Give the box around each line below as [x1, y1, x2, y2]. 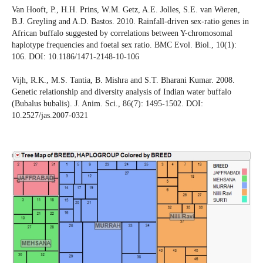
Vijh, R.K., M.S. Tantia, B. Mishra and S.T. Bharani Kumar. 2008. [11, 76, 235, 85]
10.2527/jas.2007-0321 [11, 111, 88, 120]
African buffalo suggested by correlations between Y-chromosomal [11, 29, 232, 38]
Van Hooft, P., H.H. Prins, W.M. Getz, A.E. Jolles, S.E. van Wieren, [11, 5, 240, 15]
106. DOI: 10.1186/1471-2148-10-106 [11, 52, 139, 62]
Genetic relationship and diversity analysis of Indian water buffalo [11, 87, 231, 97]
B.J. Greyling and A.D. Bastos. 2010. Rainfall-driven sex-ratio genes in [11, 17, 249, 26]
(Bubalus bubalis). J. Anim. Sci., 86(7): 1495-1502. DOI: [11, 99, 203, 109]
